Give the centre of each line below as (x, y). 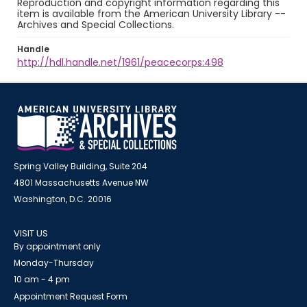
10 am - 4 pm (42, 279)
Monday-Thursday (54, 263)
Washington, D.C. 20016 (63, 199)
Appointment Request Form (71, 296)
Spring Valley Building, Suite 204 (81, 166)
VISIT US (31, 233)
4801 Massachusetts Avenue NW (81, 183)
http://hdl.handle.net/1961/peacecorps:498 (120, 62)
